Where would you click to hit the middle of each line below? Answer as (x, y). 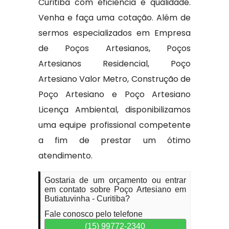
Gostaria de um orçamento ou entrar (115, 180)
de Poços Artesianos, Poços (114, 48)
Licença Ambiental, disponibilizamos (114, 110)
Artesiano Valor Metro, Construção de (114, 79)
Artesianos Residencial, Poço (114, 64)
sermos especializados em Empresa (114, 33)
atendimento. (65, 156)
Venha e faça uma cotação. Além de (114, 18)
